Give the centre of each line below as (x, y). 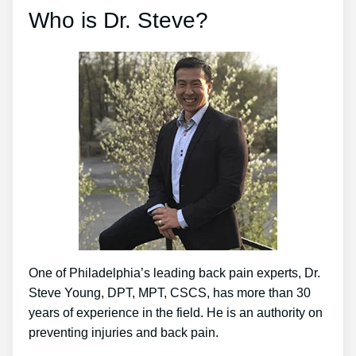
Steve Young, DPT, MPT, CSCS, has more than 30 (170, 293)
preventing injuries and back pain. (124, 333)
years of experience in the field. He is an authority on (176, 313)
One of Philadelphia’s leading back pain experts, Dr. (174, 273)
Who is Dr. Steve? (118, 21)
